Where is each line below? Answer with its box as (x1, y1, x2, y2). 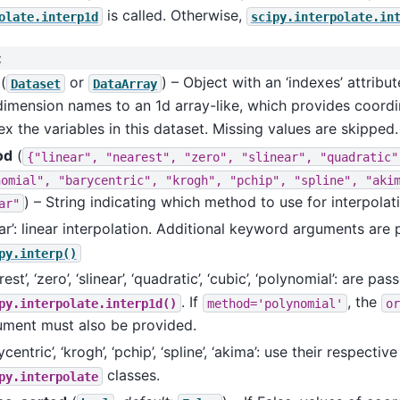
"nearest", (104, 149, 177, 164)
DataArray (92, 76, 157, 91)
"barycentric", (57, 172, 158, 187)
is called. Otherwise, (102, 6, 246, 25)
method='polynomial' (206, 296, 343, 311)
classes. (102, 366, 160, 385)
